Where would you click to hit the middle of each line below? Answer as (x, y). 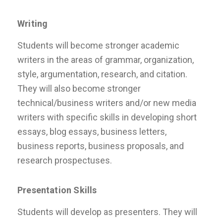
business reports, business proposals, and (101, 146)
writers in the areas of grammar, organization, (106, 60)
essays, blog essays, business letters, (92, 132)
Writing (33, 24)
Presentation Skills (57, 190)
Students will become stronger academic (98, 45)
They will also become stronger (79, 88)
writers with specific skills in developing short (107, 117)
